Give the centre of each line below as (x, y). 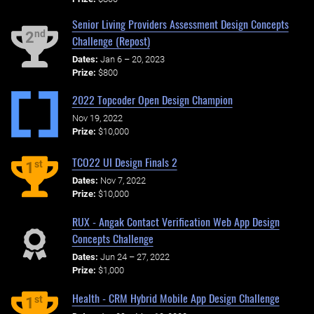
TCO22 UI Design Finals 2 (124, 162)
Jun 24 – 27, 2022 (135, 257)
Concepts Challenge (112, 239)
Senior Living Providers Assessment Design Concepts (180, 23)
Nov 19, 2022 (97, 118)
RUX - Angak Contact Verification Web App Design (176, 222)
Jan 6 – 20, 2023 (132, 59)
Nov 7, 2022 (123, 181)
